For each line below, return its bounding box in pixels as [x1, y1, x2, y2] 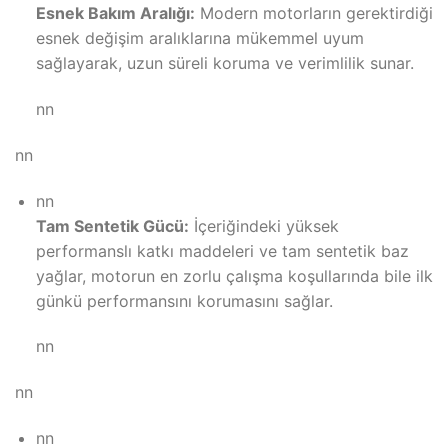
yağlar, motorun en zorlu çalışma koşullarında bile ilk [35, 265, 433, 286]
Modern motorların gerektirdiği [194, 3, 433, 24]
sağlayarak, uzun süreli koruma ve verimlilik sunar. [35, 53, 414, 74]
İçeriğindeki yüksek [188, 215, 339, 236]
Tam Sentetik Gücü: [35, 215, 189, 236]
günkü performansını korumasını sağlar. [35, 290, 333, 311]
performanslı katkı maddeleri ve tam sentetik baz [35, 240, 409, 261]
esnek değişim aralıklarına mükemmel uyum [35, 28, 364, 49]
